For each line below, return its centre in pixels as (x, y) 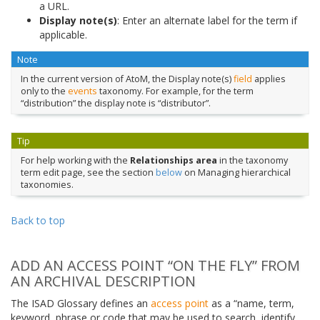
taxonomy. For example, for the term (175, 91)
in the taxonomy (252, 160)
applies (269, 79)
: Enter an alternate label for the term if (207, 20)
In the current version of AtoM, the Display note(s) (127, 79)
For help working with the (75, 160)
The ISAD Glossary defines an (81, 304)
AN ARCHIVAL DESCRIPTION (103, 281)
